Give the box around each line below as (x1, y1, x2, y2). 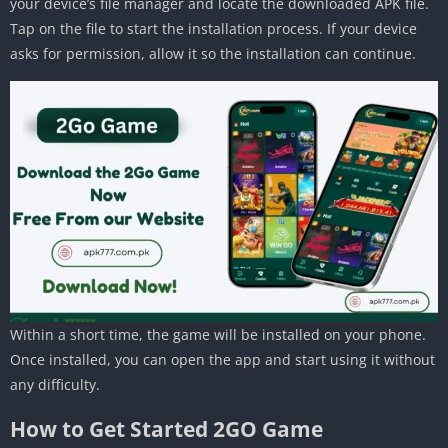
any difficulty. (10, 375, 100, 395)
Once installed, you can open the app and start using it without (10, 350, 435, 370)
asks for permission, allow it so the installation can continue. (10, 44, 416, 64)
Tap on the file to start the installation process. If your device (10, 19, 417, 39)
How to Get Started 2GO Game (10, 415, 323, 444)
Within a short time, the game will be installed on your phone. (10, 325, 426, 345)
